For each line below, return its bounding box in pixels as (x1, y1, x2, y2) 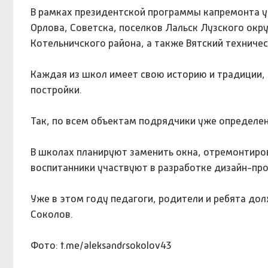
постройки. (30, 83, 87, 96)
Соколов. (30, 208, 73, 220)
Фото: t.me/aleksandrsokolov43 (30, 239, 172, 251)
